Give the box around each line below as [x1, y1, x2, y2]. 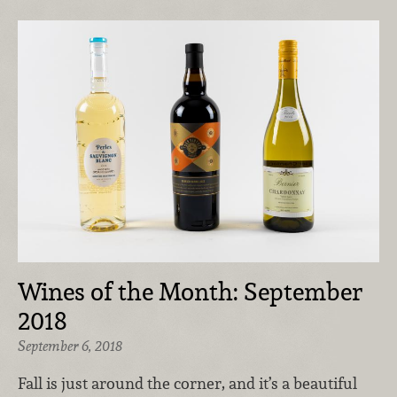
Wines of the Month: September [18, 276, 362, 308]
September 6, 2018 [18, 337, 122, 356]
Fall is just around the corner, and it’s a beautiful [18, 372, 357, 393]
